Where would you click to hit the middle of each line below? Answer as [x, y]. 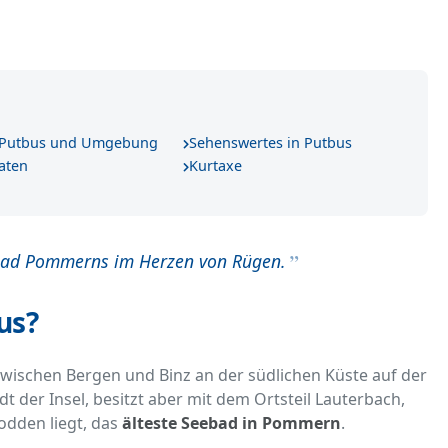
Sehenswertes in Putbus [271, 143]
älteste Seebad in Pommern [231, 423]
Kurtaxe [216, 166]
